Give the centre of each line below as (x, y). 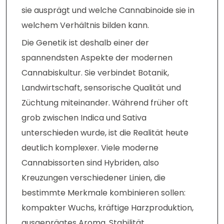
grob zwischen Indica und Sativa (84, 118)
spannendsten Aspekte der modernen (97, 58)
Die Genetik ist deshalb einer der (85, 43)
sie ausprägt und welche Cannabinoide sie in (108, 10)
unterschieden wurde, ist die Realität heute (105, 133)
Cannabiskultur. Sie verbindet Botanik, (95, 73)
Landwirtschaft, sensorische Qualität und (101, 88)
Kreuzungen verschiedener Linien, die (93, 178)
